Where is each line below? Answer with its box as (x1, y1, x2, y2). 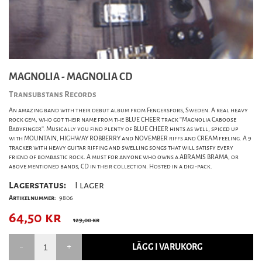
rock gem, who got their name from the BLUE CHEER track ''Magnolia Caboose (9, 115, 236, 124)
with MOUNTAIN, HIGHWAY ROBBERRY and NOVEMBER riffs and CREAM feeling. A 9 (9, 134, 251, 143)
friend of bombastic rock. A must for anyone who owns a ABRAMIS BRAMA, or (9, 153, 239, 161)
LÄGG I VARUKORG (132, 242, 204, 253)
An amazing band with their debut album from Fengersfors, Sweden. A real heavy (9, 106, 248, 115)
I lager (75, 179, 104, 191)
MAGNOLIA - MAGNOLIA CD (9, 70, 132, 84)
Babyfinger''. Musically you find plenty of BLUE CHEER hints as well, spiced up (9, 125, 239, 133)
